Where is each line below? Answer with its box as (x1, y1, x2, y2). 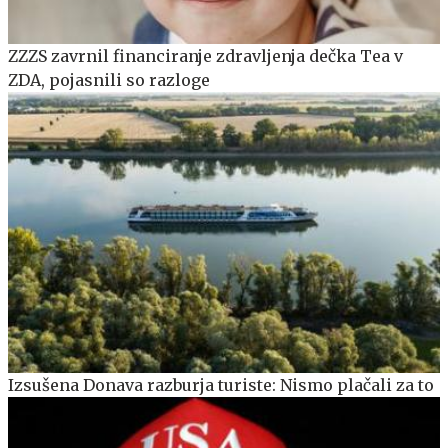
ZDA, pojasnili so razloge (8, 69, 210, 90)
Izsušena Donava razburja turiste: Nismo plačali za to (8, 374, 434, 395)
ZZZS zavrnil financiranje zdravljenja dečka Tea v (8, 45, 403, 66)
